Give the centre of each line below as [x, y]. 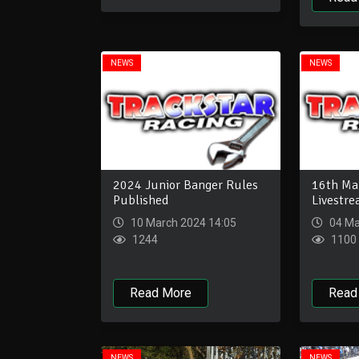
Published [141, 201]
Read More [161, 293]
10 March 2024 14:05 [182, 223]
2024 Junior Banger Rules [186, 186]
